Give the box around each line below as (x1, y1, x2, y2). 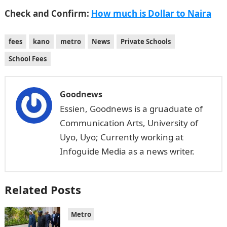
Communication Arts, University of (59, 117, 198, 129)
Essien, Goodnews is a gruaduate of (59, 103, 203, 115)
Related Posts (4, 182, 81, 197)
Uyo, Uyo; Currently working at (59, 131, 183, 143)
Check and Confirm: (4, 8, 91, 19)
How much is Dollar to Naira (91, 8, 211, 19)
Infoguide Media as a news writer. (59, 145, 195, 157)
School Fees (8, 54, 47, 63)
